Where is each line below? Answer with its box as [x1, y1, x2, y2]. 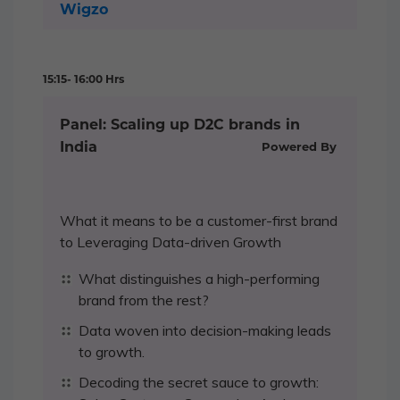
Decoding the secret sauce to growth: [79, 372, 319, 391]
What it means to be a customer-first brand [60, 211, 337, 229]
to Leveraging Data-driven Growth [60, 232, 281, 251]
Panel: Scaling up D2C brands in [60, 115, 300, 133]
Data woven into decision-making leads [79, 321, 331, 339]
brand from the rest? [79, 290, 209, 309]
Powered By [262, 138, 340, 154]
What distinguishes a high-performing [79, 269, 320, 287]
